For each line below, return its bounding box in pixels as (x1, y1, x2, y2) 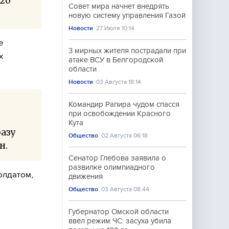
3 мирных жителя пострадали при (68, 47, 186, 55)
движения (68, 172, 103, 180)
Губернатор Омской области (68, 208, 169, 216)
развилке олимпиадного (68, 163, 155, 171)
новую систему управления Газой (68, 11, 186, 19)
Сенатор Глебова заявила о (68, 154, 166, 162)
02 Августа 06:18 (101, 132, 148, 139)
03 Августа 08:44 (101, 186, 150, 193)
